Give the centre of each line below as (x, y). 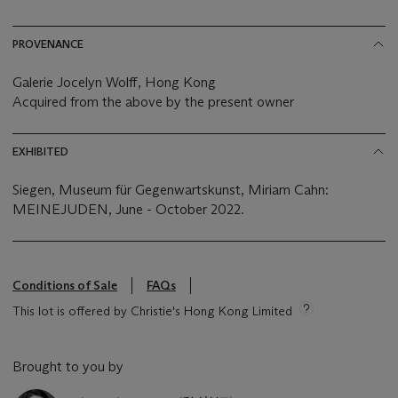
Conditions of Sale (65, 285)
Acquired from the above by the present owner (153, 101)
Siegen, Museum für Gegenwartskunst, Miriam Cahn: (171, 189)
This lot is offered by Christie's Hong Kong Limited (152, 310)
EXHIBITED (40, 151)
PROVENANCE (48, 44)
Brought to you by (68, 366)
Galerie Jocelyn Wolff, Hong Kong (114, 82)
